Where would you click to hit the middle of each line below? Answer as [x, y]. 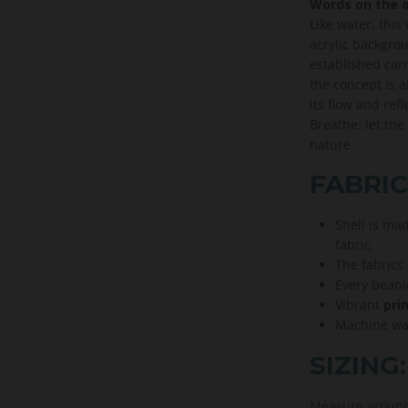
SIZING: [357, 366]
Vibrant [357, 305]
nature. [331, 144]
